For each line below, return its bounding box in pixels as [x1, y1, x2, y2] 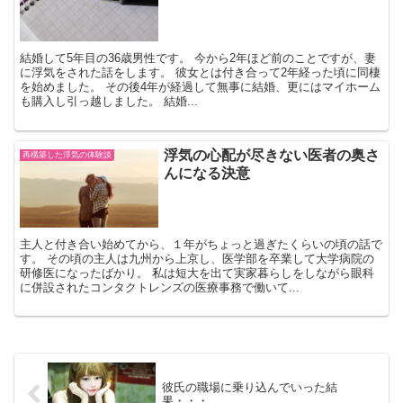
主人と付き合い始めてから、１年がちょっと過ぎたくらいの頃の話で [20, 237, 383, 251]
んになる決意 [164, 166, 251, 182]
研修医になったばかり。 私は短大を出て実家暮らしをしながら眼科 [20, 265, 375, 280]
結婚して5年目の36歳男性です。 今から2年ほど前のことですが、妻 [20, 51, 377, 66]
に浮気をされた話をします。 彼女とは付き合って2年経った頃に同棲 [20, 66, 381, 80]
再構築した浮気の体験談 [22, 150, 112, 160]
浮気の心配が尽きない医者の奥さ [164, 148, 381, 164]
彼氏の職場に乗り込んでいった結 [161, 381, 337, 395]
